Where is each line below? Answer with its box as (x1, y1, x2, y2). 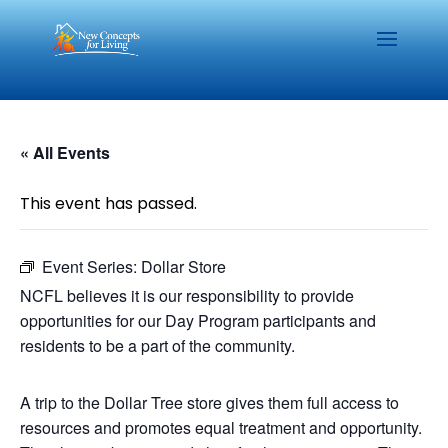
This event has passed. (20, 192, 197, 215)
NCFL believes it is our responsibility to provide (20, 284, 354, 307)
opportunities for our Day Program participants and (20, 309, 376, 332)
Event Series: (42, 255, 141, 278)
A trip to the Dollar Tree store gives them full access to (20, 391, 399, 414)
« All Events (20, 141, 110, 164)
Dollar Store (141, 255, 226, 278)
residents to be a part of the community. (20, 334, 295, 357)
